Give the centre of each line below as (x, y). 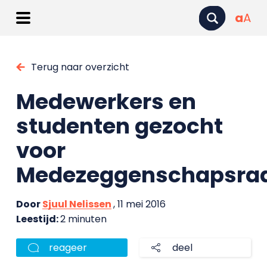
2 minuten (83, 219)
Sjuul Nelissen (77, 204)
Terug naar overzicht (80, 67)
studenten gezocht (119, 126)
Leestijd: (38, 219)
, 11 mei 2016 (139, 204)
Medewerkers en (106, 102)
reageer (68, 248)
